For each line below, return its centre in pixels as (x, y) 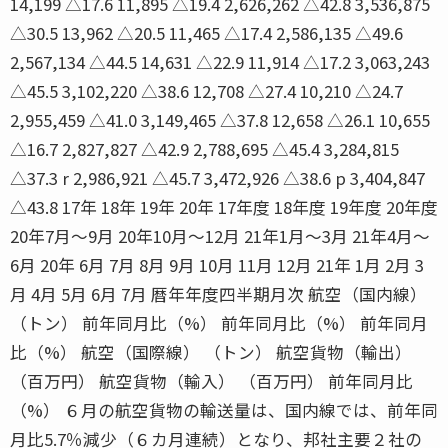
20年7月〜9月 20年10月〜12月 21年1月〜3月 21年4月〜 (220, 235)
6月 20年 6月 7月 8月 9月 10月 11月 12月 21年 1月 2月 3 (217, 264)
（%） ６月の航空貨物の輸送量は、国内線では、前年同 (224, 409)
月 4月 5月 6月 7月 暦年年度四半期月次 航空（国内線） (218, 293)
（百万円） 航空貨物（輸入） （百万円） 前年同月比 (211, 380)
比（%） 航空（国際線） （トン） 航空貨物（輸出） (211, 351)
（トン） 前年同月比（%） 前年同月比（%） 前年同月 (219, 322)
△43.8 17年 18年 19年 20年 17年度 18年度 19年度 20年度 (224, 206)
